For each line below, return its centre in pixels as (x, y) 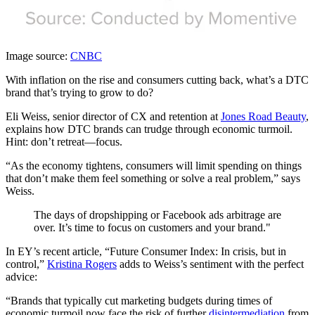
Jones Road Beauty (263, 116)
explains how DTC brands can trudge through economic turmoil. (149, 129)
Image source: (38, 56)
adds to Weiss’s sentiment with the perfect (210, 264)
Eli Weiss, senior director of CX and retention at (113, 116)
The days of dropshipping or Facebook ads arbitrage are (157, 214)
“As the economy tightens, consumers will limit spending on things (154, 165)
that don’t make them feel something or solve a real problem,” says (153, 178)
